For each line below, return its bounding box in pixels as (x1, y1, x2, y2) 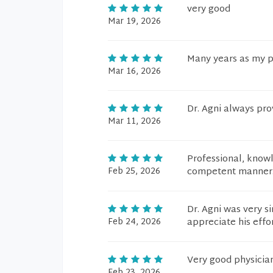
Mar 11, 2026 (108, 114, 161, 129)
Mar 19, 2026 (108, 14, 161, 29)
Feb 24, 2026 (108, 214, 161, 230)
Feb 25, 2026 (108, 164, 160, 179)
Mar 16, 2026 (108, 64, 161, 79)
